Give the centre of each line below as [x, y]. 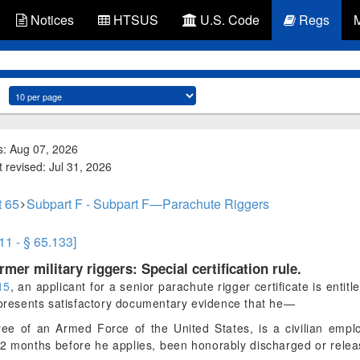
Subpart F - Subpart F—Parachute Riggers [148, 204]
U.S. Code [228, 20]
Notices [51, 20]
